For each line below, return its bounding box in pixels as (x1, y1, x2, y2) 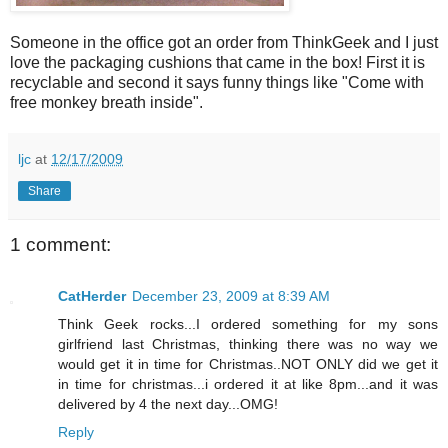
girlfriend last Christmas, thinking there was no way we (58, 336, 438, 353)
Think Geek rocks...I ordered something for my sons (58, 316, 438, 333)
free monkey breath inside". (10, 93, 203, 111)
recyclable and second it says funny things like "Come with (10, 73, 424, 91)
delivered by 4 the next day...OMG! (58, 396, 278, 413)
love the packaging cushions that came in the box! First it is (10, 53, 425, 71)
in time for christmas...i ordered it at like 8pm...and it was (58, 376, 438, 393)
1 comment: (10, 233, 111, 255)
